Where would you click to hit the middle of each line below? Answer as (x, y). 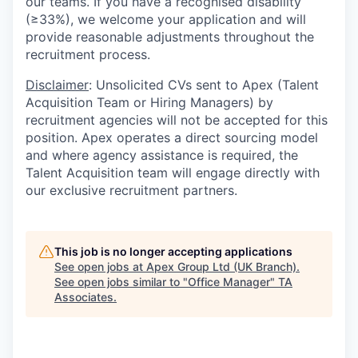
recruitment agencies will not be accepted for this (177, 120)
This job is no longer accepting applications (173, 251)
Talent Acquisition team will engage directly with (173, 173)
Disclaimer (57, 85)
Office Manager (229, 282)
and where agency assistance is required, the (162, 155)
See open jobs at (100, 267)
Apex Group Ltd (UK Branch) (221, 267)
